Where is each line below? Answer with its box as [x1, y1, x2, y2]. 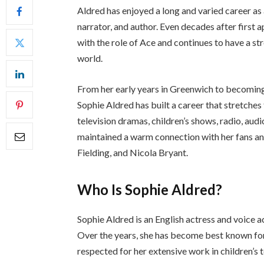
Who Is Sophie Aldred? [77, 181, 223, 199]
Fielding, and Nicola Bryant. [77, 146, 189, 158]
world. [77, 52, 103, 64]
